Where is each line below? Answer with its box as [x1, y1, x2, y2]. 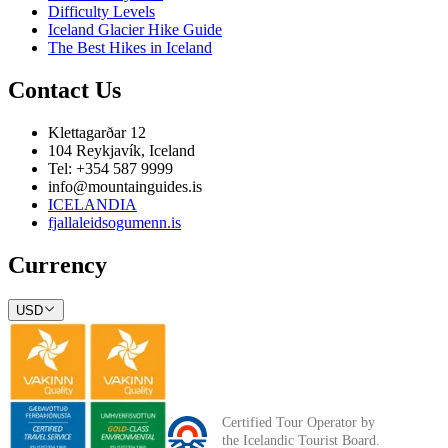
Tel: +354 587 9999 [48, 159, 173, 177]
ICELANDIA [48, 195, 137, 213]
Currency [8, 251, 107, 278]
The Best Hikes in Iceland [48, 39, 212, 57]
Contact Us [8, 77, 121, 104]
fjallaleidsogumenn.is [48, 213, 181, 231]
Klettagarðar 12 [48, 123, 146, 141]
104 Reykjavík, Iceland [48, 141, 195, 159]
